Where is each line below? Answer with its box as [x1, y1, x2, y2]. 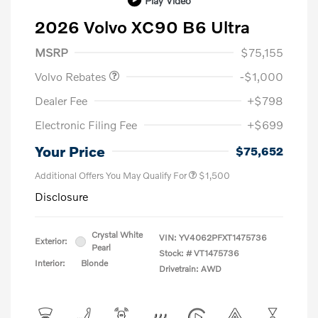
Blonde [81, 258, 108, 269]
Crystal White [92, 229, 143, 241]
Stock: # [159, 248, 192, 259]
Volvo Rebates [35, 70, 109, 84]
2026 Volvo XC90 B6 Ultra [35, 16, 250, 38]
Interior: [35, 258, 65, 269]
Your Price [35, 143, 105, 160]
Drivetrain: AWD [159, 263, 221, 275]
